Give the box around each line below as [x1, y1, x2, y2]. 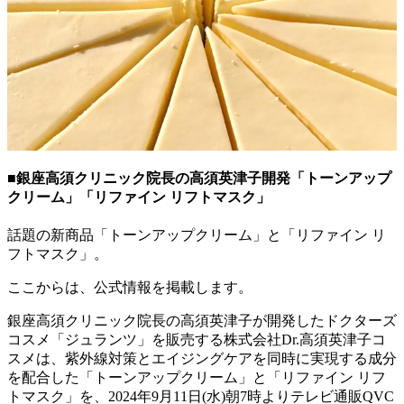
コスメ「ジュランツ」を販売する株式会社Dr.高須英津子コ [7, 332, 386, 348]
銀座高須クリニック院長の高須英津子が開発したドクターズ [7, 313, 397, 329]
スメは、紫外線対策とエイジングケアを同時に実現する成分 [7, 351, 397, 367]
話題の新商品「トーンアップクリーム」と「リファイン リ [7, 227, 386, 243]
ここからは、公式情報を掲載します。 [7, 280, 252, 296]
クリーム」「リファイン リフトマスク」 [7, 189, 271, 206]
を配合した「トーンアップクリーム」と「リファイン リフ [7, 370, 386, 386]
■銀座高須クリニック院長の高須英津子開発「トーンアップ [7, 170, 391, 187]
